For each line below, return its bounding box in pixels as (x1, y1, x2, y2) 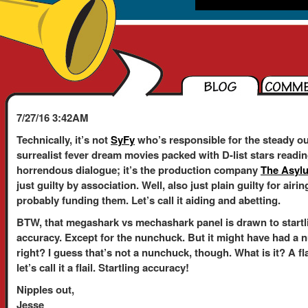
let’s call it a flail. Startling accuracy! (16, 260, 189, 275)
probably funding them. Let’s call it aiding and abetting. (16, 192, 280, 208)
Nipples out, (16, 282, 74, 297)
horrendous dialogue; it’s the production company (16, 162, 261, 177)
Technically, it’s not (16, 132, 111, 147)
